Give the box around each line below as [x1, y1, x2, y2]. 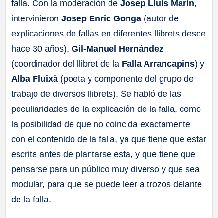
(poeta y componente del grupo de [58, 73, 194, 84]
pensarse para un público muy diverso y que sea [11, 164, 200, 174]
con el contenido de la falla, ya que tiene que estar [11, 134, 207, 144]
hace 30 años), [11, 43, 72, 54]
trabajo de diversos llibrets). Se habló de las [11, 89, 182, 99]
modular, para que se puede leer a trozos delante [11, 179, 202, 189]
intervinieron [11, 13, 62, 23]
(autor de [141, 13, 179, 23]
